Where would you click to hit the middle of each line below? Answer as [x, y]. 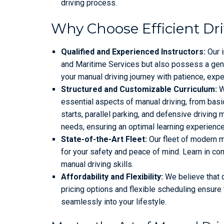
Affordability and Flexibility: [112, 176]
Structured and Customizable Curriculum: [139, 89]
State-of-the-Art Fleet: [104, 139]
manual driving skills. [97, 164]
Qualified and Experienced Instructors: [133, 51]
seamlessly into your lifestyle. [114, 201]
